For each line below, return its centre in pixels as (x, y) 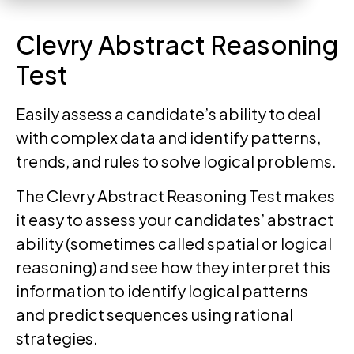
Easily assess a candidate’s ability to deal (168, 113)
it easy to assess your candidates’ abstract (175, 219)
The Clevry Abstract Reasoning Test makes (175, 195)
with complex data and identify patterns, (168, 137)
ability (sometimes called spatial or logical (174, 243)
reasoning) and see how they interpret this (173, 266)
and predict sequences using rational (154, 314)
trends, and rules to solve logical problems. (176, 160)
